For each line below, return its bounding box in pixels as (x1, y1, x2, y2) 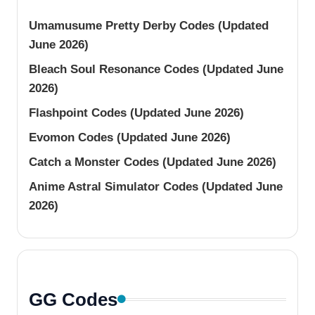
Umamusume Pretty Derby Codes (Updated (29, 19, 269, 33)
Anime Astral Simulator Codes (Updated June (29, 180, 283, 194)
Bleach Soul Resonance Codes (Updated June (29, 63, 283, 77)
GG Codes (29, 288, 117, 310)
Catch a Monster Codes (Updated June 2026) (29, 155, 276, 169)
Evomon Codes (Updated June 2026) (29, 131, 231, 145)
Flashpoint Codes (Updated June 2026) (29, 106, 244, 120)
